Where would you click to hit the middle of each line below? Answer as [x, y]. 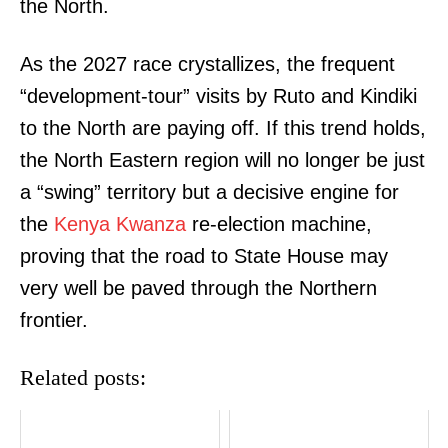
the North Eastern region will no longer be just [222, 160]
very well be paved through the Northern [198, 288]
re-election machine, [279, 224]
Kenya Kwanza [120, 224]
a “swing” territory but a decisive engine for [209, 192]
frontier [51, 320]
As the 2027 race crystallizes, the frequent [207, 64]
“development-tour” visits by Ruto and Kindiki [218, 96]
